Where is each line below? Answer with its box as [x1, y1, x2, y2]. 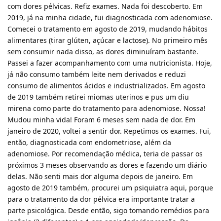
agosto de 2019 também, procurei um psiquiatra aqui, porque [7, 183, 213, 192]
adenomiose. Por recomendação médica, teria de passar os [7, 148, 203, 158]
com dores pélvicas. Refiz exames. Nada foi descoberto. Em [7, 1, 203, 11]
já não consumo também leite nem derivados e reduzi [7, 69, 186, 79]
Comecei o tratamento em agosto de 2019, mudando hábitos [7, 24, 208, 34]
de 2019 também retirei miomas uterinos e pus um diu [7, 92, 189, 102]
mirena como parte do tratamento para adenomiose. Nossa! [7, 103, 206, 113]
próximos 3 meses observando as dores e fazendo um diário [7, 160, 207, 170]
